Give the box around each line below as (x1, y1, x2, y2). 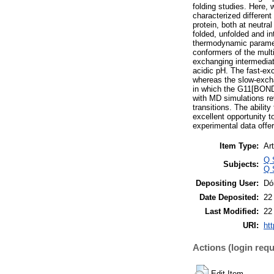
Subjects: (223, 159, 259, 169)
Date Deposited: (199, 192, 259, 202)
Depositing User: (196, 178, 259, 188)
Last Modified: (205, 206, 259, 216)
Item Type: (220, 141, 259, 150)
